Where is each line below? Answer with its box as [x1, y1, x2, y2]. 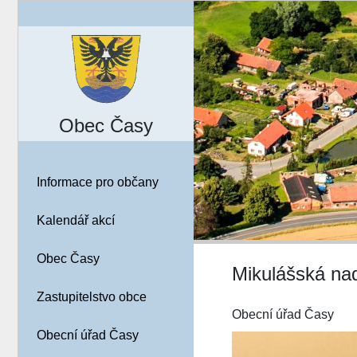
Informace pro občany [36, 175, 159, 190]
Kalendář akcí [36, 214, 115, 228]
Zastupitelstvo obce [36, 290, 147, 304]
